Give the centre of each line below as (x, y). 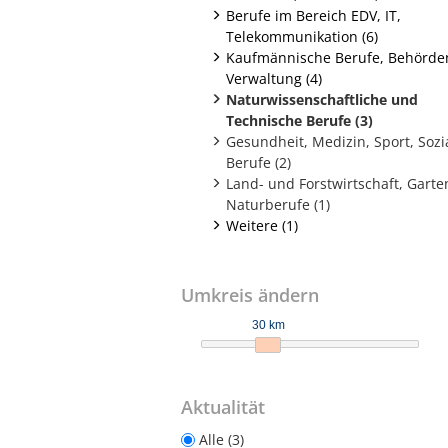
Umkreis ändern (250, 294)
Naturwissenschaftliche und (322, 99)
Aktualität (223, 406)
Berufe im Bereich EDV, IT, (313, 15)
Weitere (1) (262, 225)
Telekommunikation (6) (302, 36)
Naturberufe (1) (278, 204)
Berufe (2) (258, 162)
